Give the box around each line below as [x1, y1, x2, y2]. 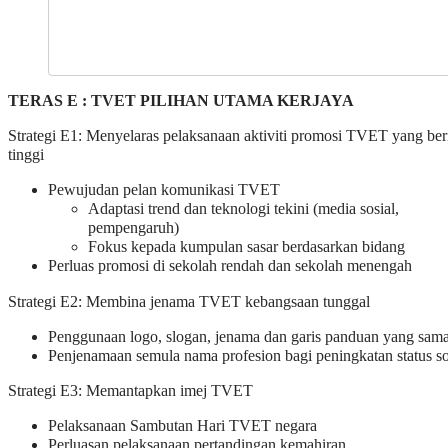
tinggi [8, 146, 44, 165]
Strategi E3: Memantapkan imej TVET [8, 382, 253, 401]
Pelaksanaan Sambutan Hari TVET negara [48, 417, 317, 436]
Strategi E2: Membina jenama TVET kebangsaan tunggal [8, 292, 370, 311]
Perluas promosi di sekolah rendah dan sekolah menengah [48, 257, 412, 276]
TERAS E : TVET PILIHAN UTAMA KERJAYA [8, 91, 354, 110]
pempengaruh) [88, 219, 179, 238]
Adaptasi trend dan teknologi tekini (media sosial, [88, 200, 399, 219]
